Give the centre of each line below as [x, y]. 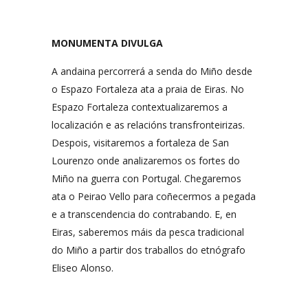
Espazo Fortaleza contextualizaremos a [140, 107]
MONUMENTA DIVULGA [107, 43]
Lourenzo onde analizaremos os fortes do [146, 161]
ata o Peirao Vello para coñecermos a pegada [154, 197]
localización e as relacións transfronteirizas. [148, 125]
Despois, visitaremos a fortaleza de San [140, 143]
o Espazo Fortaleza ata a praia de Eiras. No [148, 89]
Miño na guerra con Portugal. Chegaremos [146, 179]
